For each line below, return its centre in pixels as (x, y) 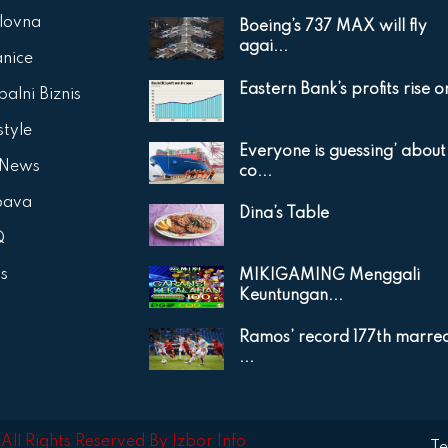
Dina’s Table (284, 213)
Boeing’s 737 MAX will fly (333, 27)
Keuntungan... (291, 295)
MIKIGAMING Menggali (330, 275)
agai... (264, 47)
